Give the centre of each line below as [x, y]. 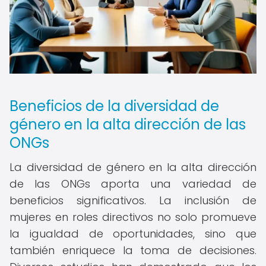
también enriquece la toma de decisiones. [133, 250]
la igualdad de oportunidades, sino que [133, 234]
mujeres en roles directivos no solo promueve [133, 217]
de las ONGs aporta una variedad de [133, 184]
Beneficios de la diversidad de [114, 106]
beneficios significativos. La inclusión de [133, 200]
